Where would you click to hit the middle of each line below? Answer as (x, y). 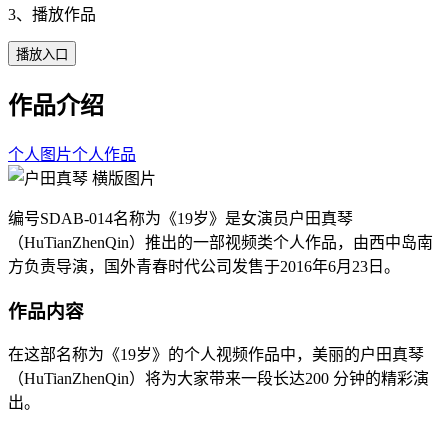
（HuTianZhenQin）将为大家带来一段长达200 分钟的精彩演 (218, 379)
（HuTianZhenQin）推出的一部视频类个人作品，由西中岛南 (220, 242)
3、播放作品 (52, 14)
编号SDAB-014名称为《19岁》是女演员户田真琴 (180, 218)
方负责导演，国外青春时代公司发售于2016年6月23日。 (204, 266)
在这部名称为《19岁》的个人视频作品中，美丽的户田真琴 (216, 355)
